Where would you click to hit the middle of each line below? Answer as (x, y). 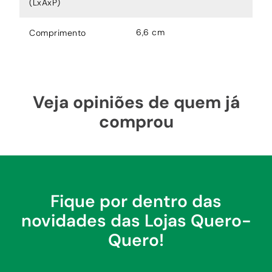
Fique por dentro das (136, 201)
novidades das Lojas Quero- (136, 220)
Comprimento (58, 33)
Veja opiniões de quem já (136, 102)
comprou (136, 121)
